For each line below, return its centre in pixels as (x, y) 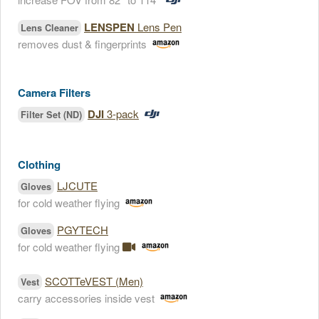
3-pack (121, 114)
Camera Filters (54, 93)
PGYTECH (83, 230)
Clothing (39, 164)
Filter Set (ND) (51, 115)
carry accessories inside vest (86, 298)
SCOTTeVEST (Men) (94, 281)
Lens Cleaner (49, 28)
